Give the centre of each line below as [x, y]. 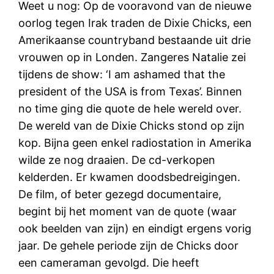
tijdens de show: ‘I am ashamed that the [122, 74]
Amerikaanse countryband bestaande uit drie [135, 40]
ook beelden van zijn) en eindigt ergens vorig [135, 228]
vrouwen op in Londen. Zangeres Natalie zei [132, 57]
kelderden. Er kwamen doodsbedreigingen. [130, 177]
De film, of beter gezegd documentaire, [120, 194]
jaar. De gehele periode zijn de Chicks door [129, 245]
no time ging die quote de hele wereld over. [130, 108]
